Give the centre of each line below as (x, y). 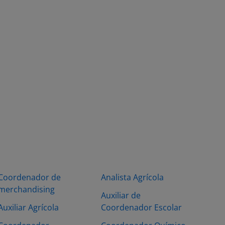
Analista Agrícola (132, 177)
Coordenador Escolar (141, 207)
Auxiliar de (121, 195)
